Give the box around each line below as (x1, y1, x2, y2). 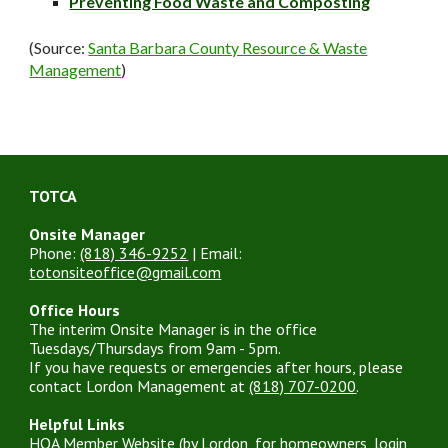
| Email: (188, 243, 247, 263)
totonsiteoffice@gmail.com (29, 262, 222, 282)
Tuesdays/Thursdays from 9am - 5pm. (29, 338, 285, 358)
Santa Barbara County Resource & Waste (88, 38, 368, 57)
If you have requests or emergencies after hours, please (29, 357, 404, 377)
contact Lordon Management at (29, 376, 250, 396)
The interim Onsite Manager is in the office (29, 319, 318, 339)
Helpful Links (29, 414, 126, 434)
